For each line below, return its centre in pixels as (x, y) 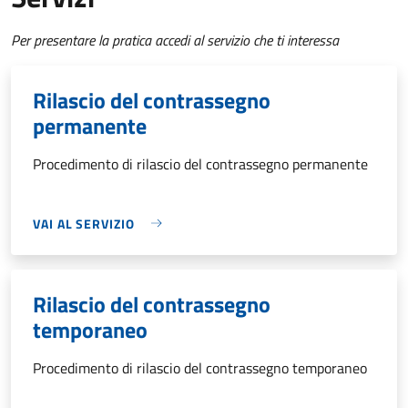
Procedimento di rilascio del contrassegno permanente (200, 163)
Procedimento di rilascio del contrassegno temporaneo (200, 367)
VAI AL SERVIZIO (84, 223)
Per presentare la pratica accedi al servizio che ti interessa (175, 40)
